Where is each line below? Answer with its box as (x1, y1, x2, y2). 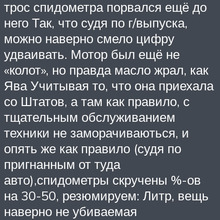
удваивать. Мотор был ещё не (4, 46, 180, 62)
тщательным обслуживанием (4, 109, 175, 125)
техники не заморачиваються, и (4, 124, 189, 140)
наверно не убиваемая (4, 203, 137, 219)
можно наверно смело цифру (4, 30, 174, 46)
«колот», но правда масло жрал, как (4, 61, 208, 78)
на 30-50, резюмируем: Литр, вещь (4, 187, 209, 203)
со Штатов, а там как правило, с (4, 93, 190, 109)
